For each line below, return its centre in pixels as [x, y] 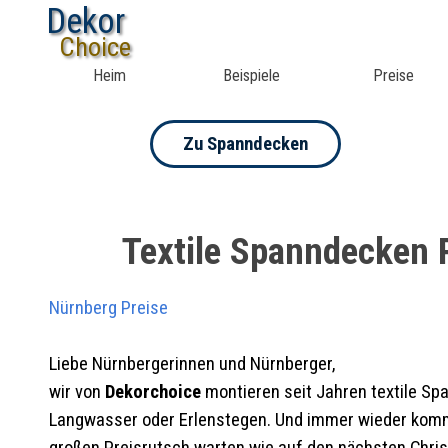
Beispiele [251, 75]
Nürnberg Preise [108, 308]
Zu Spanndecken [245, 144]
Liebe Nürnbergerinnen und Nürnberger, [191, 364]
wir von [76, 392]
